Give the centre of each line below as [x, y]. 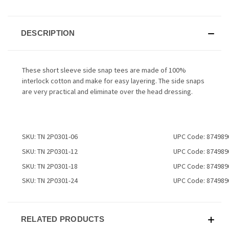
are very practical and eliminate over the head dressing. [107, 91]
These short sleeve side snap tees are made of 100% [104, 70]
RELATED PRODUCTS [62, 219]
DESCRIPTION [48, 33]
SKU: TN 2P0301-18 [50, 166]
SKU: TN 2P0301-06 [50, 136]
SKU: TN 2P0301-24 [50, 180]
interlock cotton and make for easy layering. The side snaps [113, 81]
